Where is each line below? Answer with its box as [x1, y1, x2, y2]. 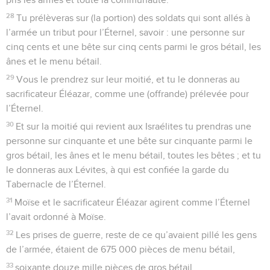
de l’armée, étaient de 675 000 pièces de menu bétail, [6, 244, 235, 254]
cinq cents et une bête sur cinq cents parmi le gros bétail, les [6, 42, 261, 52]
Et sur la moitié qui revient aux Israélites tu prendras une [16, 121, 252, 131]
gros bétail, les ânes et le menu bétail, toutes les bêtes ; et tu [6, 150, 261, 160]
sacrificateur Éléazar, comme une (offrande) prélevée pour [6, 89, 249, 99]
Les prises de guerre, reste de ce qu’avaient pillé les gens [16, 230, 257, 240]
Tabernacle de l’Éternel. [6, 179, 106, 189]
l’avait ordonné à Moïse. [6, 212, 106, 222]
